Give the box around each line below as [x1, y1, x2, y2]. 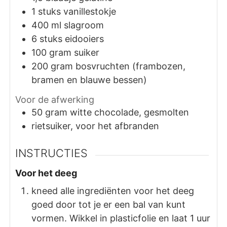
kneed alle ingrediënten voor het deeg [31, 185, 195, 197]
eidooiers [65, 33, 104, 44]
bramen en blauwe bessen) [31, 74, 147, 85]
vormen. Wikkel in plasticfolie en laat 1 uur [31, 213, 211, 224]
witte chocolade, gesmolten [70, 107, 190, 118]
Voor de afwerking [15, 94, 95, 105]
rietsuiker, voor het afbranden [31, 121, 160, 132]
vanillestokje [63, 6, 117, 17]
